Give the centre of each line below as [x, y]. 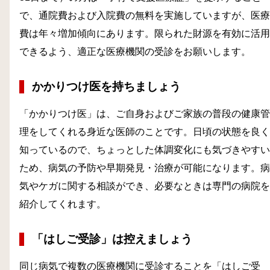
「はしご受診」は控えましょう [112, 239]
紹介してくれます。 [63, 204]
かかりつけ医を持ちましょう [106, 87]
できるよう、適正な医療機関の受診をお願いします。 [135, 52]
